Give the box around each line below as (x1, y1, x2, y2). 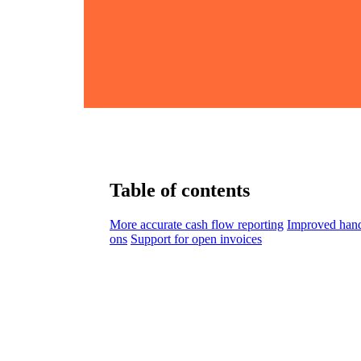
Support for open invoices (131, 231, 262, 246)
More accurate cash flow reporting (110, 217, 284, 231)
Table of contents (110, 179, 250, 201)
